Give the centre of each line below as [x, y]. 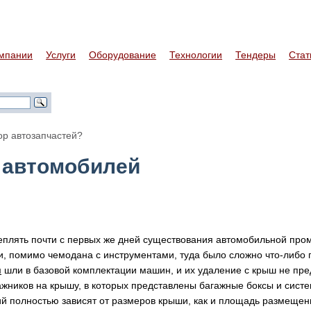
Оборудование [123, 55]
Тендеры [256, 55]
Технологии [196, 55]
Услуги [61, 55]
